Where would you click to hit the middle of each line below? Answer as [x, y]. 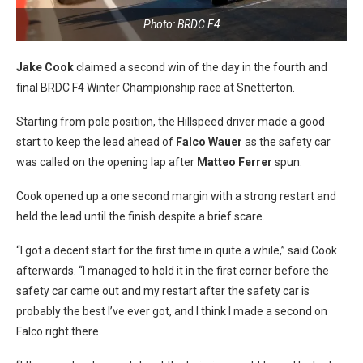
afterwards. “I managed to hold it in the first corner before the [173, 271]
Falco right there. [59, 331]
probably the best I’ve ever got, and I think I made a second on [172, 311]
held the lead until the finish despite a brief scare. [141, 216]
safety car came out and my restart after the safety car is [163, 291]
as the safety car [286, 142]
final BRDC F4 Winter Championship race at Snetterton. [156, 88]
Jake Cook [45, 67]
